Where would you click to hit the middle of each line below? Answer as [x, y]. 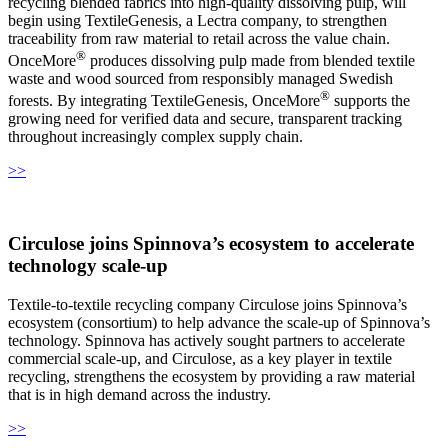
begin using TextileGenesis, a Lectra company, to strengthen [197, 20]
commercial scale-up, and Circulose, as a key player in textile [200, 358]
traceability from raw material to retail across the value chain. [199, 38]
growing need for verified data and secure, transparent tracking [205, 119]
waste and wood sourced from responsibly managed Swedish [200, 78]
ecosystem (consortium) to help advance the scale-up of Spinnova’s [219, 322]
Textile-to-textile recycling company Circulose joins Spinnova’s [207, 304]
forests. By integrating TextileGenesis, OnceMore [164, 101]
